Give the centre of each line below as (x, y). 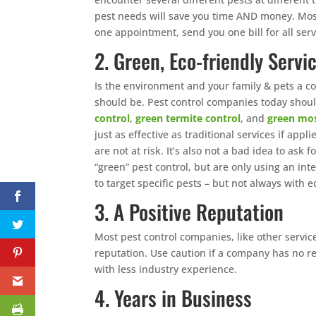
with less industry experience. (166, 269)
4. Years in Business (174, 297)
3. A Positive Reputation (189, 211)
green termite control (188, 118)
